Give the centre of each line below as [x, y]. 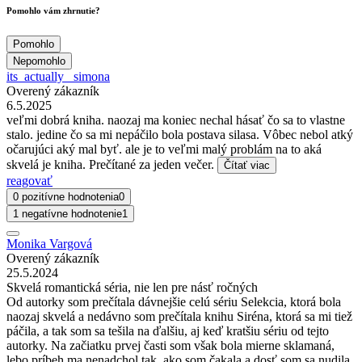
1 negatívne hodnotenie [67, 214]
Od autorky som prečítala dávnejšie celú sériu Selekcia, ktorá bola [174, 302]
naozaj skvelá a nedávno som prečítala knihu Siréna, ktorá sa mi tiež [179, 317]
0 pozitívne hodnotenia [66, 197]
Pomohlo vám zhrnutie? [53, 11]
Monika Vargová [49, 244]
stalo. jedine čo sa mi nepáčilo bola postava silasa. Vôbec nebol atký [180, 135]
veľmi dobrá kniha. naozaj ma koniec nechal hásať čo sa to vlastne [176, 120]
